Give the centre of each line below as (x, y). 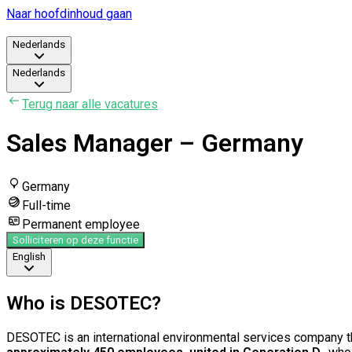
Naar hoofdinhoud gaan (69, 14)
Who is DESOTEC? (84, 303)
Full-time (46, 205)
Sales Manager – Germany (155, 143)
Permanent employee (81, 224)
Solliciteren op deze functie (75, 240)
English (29, 256)
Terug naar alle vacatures (90, 104)
